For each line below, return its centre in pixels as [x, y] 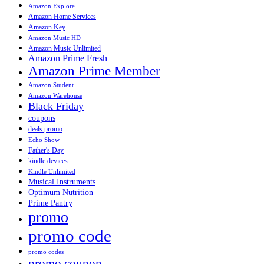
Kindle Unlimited [52, 171]
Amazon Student [51, 85]
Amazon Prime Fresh [68, 58]
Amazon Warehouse [55, 95]
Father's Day [46, 150]
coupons [42, 118]
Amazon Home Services [62, 16]
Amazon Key [47, 27]
